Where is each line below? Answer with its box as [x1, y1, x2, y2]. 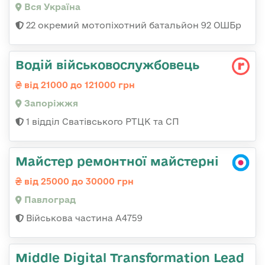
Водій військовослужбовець [15, 57, 199, 72]
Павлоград [22, 194, 76, 205]
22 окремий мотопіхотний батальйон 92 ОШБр [24, 20, 241, 30]
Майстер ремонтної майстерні [15, 153, 219, 168]
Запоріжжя [22, 98, 78, 108]
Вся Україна [22, 1, 80, 12]
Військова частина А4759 [24, 212, 143, 223]
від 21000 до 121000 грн [22, 79, 135, 90]
